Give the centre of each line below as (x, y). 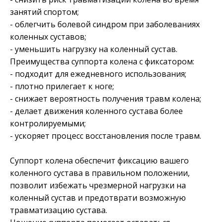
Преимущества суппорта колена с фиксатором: (102, 61)
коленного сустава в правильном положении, (100, 173)
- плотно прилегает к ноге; (62, 86)
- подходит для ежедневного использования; (98, 74)
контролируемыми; (48, 123)
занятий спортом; (44, 12)
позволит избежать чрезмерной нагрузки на (98, 185)
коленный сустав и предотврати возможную (98, 197)
